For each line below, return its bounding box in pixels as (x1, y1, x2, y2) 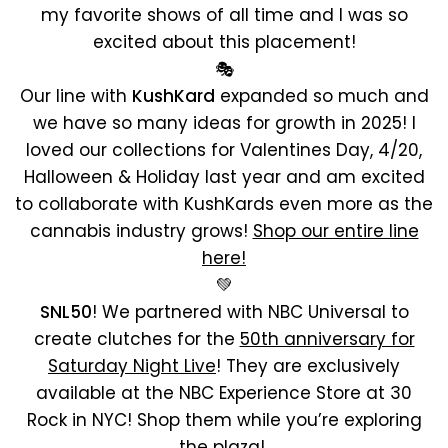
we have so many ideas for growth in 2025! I (32, 111, 416, 135)
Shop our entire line (252, 219, 419, 243)
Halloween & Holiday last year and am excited (23, 165, 425, 189)
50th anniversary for (239, 327, 415, 351)
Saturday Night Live (48, 354, 216, 378)
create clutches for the (33, 327, 240, 351)
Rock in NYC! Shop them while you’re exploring (26, 408, 422, 432)
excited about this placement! (92, 30, 356, 54)
